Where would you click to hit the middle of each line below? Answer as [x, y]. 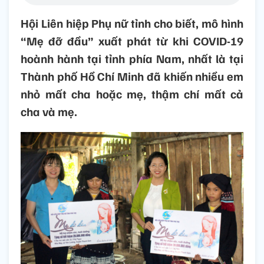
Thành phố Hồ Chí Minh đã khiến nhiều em [132, 76]
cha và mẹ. [49, 112]
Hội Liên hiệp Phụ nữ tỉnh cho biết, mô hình [132, 23]
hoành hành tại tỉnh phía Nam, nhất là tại [132, 59]
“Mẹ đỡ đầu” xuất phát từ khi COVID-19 [132, 41]
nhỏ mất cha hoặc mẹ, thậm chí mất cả [132, 94]
